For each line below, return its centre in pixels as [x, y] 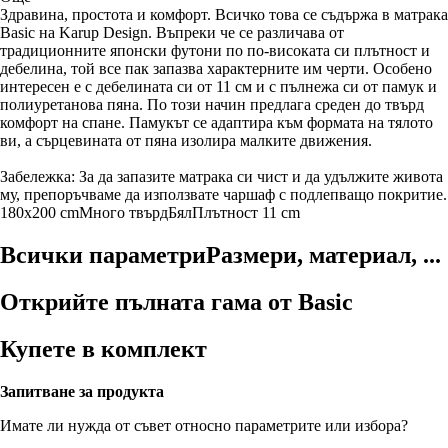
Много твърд [123, 212]
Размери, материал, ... [323, 254]
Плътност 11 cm [246, 212]
